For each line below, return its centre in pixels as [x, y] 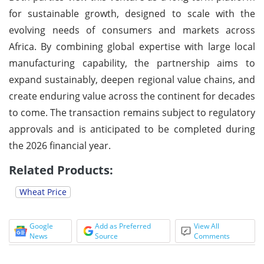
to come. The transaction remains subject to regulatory [132, 112]
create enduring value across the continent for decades [132, 96]
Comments [212, 236]
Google [41, 226]
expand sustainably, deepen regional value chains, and [132, 79]
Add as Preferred [123, 226]
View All [207, 226]
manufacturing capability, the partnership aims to [132, 63]
